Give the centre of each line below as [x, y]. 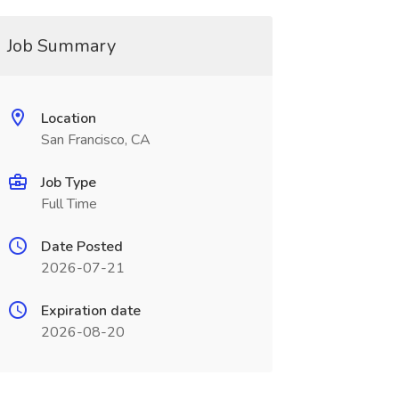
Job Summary [61, 46]
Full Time [69, 204]
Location [68, 118]
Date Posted [81, 247]
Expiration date [90, 311]
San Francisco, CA [95, 140]
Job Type [68, 183]
